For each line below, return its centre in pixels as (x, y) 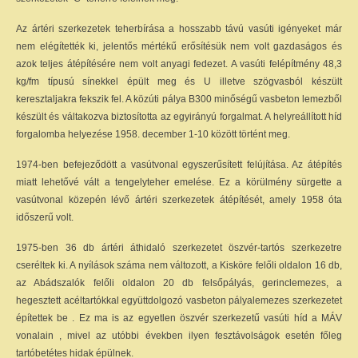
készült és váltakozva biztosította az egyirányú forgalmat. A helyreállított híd (179, 117)
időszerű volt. (45, 217)
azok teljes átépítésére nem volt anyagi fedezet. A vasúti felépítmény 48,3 (179, 64)
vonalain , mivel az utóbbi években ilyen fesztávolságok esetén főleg (179, 336)
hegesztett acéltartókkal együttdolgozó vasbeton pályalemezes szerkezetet (179, 300)
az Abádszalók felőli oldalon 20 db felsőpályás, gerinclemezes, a (179, 283)
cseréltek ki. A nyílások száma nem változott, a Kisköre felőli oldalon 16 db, (179, 265)
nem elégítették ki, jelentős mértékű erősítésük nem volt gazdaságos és (179, 46)
